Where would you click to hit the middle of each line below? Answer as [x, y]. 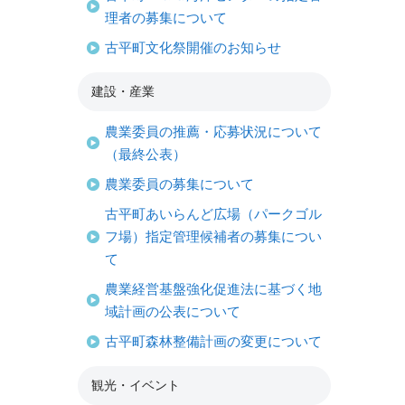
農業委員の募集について [179, 184]
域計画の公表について [173, 311]
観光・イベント [136, 385]
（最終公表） [146, 154]
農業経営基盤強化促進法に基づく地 [213, 288]
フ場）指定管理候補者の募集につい [213, 236]
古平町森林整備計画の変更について [213, 341]
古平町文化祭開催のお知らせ [193, 47]
